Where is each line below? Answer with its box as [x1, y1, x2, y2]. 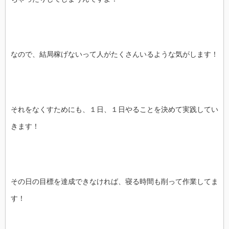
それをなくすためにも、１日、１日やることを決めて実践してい [11, 105, 218, 113]
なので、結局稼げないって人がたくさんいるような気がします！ [11, 50, 218, 58]
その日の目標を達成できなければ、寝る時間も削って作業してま [11, 177, 218, 186]
